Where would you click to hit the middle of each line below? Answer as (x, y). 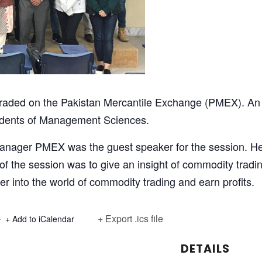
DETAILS (205, 249)
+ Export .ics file (130, 218)
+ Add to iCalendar (40, 219)
